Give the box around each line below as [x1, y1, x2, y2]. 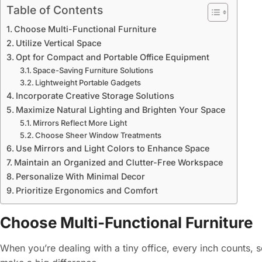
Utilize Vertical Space [15, 38, 101, 48]
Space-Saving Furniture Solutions [33, 65, 154, 75]
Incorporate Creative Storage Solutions [15, 91, 174, 101]
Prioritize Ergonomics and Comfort [15, 185, 158, 195]
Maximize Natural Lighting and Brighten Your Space [15, 105, 225, 115]
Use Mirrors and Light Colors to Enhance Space [15, 143, 209, 153]
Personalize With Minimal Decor [15, 171, 145, 181]
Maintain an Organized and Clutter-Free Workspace [13, 157, 223, 167]
